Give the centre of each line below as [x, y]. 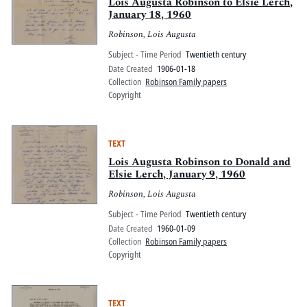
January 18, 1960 [150, 15]
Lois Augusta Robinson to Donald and [200, 162]
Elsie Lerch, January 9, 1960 [177, 175]
